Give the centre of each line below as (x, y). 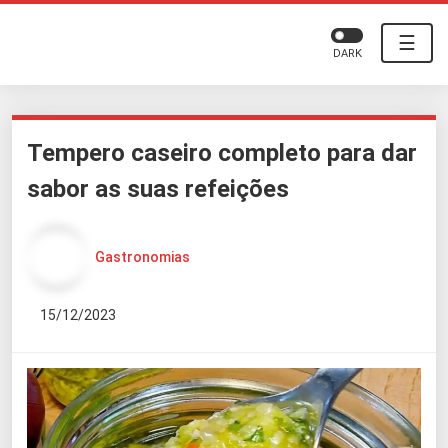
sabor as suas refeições (158, 189)
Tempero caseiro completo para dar (222, 153)
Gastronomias (142, 256)
